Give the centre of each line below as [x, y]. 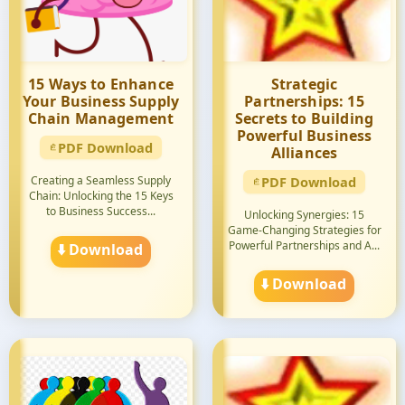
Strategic [304, 84]
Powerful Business [304, 136]
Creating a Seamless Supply [101, 180]
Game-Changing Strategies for [304, 230]
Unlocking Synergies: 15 [304, 215]
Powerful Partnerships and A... [304, 245]
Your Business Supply [101, 101]
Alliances [304, 153]
